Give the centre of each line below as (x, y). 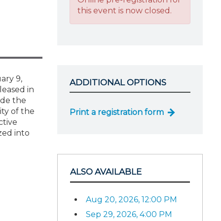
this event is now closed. (125, 10)
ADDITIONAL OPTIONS (118, 82)
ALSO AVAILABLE (106, 172)
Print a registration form (117, 112)
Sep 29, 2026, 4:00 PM (129, 214)
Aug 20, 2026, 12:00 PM (131, 199)
